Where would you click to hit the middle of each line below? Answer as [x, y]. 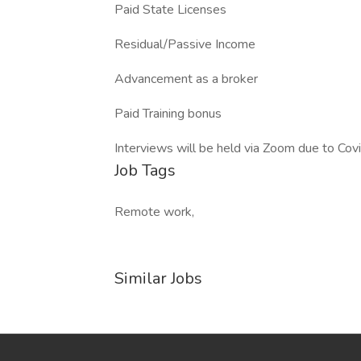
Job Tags [145, 170]
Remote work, [154, 212]
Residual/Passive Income [185, 44]
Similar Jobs [158, 278]
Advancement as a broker [186, 79]
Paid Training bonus [168, 114]
